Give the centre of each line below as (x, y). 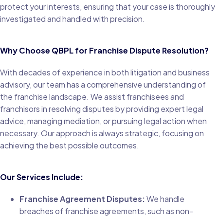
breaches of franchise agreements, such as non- (106, 211)
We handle (165, 199)
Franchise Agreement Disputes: (82, 199)
